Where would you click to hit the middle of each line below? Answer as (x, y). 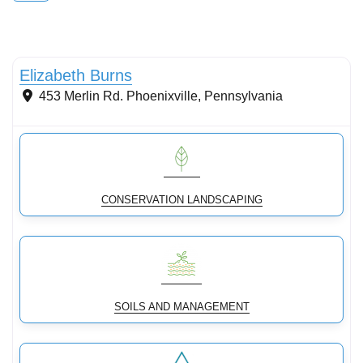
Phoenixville (162, 96)
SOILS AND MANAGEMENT (181, 306)
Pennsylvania (243, 96)
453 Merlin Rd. (81, 96)
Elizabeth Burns (76, 75)
